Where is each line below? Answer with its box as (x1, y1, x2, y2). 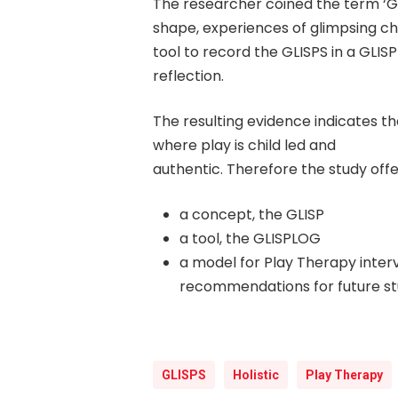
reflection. (153, 66, 224, 86)
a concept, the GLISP (179, 204, 324, 225)
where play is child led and (153, 135, 336, 155)
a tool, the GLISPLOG (179, 228, 321, 249)
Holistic (233, 368, 279, 382)
